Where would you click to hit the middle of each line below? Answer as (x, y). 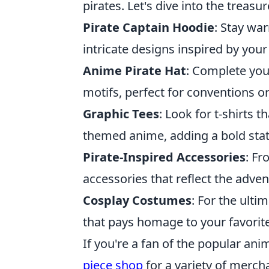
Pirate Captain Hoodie (149, 27)
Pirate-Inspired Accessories (164, 157)
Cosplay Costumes (137, 200)
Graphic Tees (121, 114)
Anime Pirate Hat (134, 71)
